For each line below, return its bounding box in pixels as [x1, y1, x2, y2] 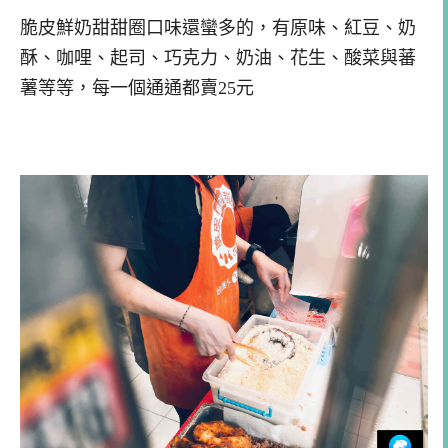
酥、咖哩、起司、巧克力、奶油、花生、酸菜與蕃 [20, 47, 416, 68]
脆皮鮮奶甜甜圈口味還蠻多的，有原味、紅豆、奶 [20, 17, 416, 38]
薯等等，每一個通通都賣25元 [20, 77, 254, 98]
